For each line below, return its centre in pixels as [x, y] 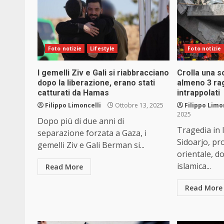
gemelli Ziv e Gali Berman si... [91, 145]
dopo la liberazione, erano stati [96, 83]
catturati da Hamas [73, 93]
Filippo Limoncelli [73, 105]
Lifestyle [102, 49]
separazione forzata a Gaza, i [92, 133]
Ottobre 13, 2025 [138, 105]
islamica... [194, 166]
